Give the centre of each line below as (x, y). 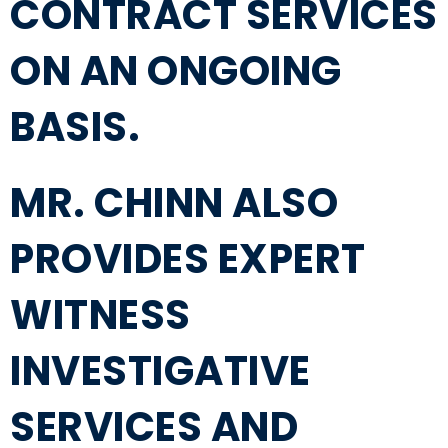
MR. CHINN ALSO (174, 203)
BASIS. (75, 127)
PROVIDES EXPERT (188, 259)
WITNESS (100, 315)
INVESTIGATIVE (160, 371)
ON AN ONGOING (176, 71)
